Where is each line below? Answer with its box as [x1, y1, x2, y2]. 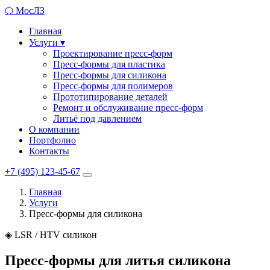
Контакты [29, 146, 69, 156]
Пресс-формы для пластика [53, 59, 165, 69]
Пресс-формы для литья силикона [5, 252, 231, 268]
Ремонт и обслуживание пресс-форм [53, 102, 203, 113]
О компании [29, 124, 80, 134]
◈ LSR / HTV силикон [5, 230, 97, 240]
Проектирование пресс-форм [53, 48, 172, 58]
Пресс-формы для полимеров [53, 81, 173, 91]
